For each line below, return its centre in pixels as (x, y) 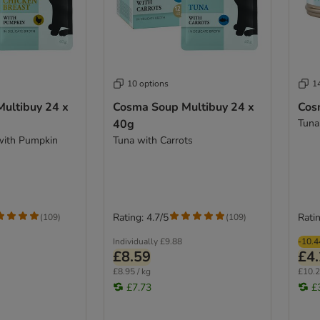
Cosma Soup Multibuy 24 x (183, 107)
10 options (147, 83)
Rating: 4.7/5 (140, 217)
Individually (135, 241)
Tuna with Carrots (152, 140)
